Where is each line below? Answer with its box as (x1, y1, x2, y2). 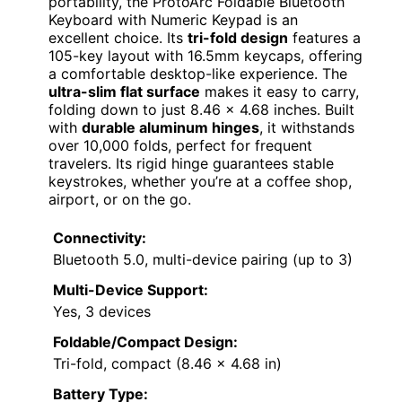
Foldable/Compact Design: (53, 332, 238, 351)
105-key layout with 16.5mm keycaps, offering (48, 46, 363, 65)
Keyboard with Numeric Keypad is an (48, 10, 298, 29)
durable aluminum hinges (82, 118, 259, 136)
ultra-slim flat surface (48, 82, 200, 100)
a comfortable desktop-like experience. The (48, 64, 347, 83)
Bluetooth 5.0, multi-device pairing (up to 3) (53, 249, 353, 268)
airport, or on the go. (48, 189, 191, 208)
